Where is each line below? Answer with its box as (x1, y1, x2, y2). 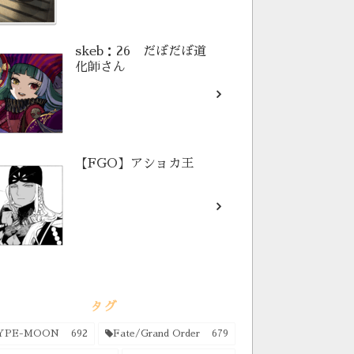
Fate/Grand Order (113, 328, 200, 338)
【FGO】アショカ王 (75, 156, 194, 170)
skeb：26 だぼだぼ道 (75, 44, 206, 58)
